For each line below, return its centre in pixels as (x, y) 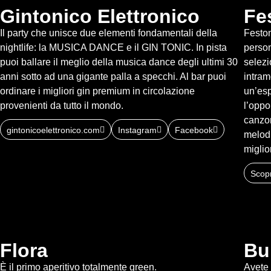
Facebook (194, 130)
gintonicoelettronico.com (53, 130)
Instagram (137, 130)
